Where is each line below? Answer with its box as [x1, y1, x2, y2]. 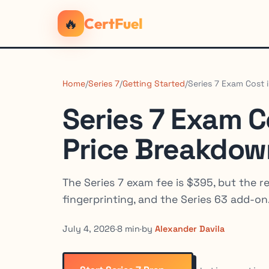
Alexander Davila [155, 223, 225, 234]
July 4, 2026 [62, 223, 115, 234]
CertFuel [84, 14, 143, 32]
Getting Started [122, 78, 185, 89]
